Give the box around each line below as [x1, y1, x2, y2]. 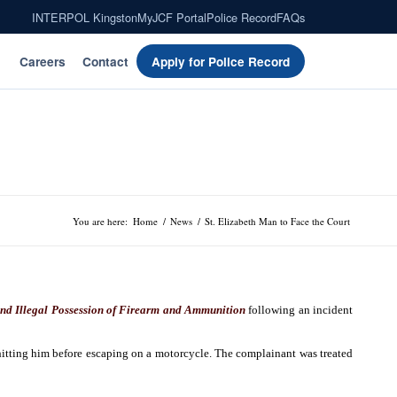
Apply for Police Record [152, 52, 291, 70]
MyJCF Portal [137, 8, 206, 26]
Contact [82, 52, 128, 70]
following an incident [245, 303, 353, 317]
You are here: [73, 214, 128, 228]
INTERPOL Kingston [32, 8, 137, 26]
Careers [19, 52, 66, 70]
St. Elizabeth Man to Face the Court [205, 214, 350, 228]
